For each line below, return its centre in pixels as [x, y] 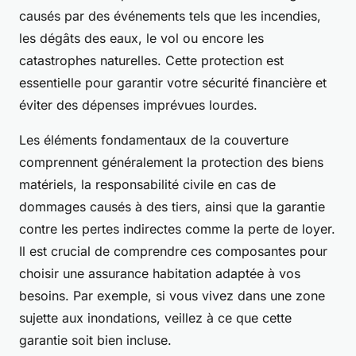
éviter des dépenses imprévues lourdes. [138, 105]
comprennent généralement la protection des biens [171, 163]
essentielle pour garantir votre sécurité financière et [173, 83]
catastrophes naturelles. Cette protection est [151, 61]
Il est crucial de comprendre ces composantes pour [173, 252]
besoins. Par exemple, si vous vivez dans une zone [172, 296]
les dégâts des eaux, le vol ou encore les [141, 39]
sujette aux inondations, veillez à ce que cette [155, 318]
